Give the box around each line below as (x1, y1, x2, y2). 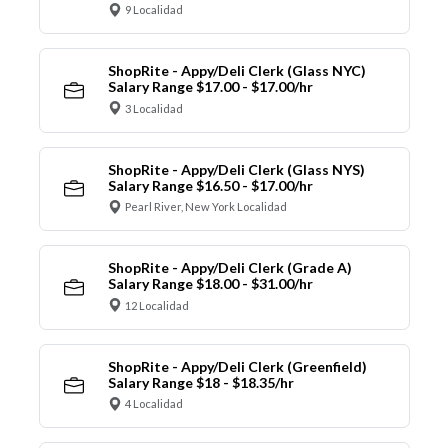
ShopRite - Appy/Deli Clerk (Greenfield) (107, 357, 367, 375)
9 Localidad (125, 3, 183, 17)
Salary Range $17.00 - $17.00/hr (107, 78, 313, 96)
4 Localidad (125, 397, 183, 411)
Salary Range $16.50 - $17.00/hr (107, 176, 313, 194)
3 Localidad (125, 101, 183, 115)
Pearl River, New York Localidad (125, 200, 287, 214)
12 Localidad (125, 298, 189, 312)
